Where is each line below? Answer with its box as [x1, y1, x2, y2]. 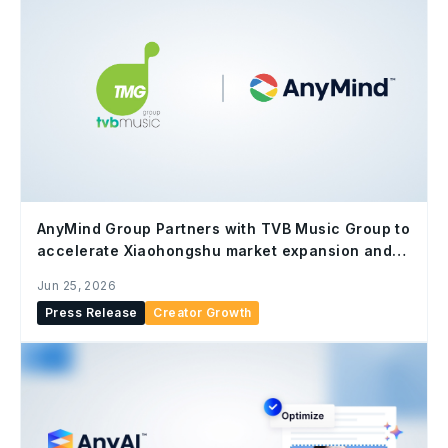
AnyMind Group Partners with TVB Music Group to [37, 219, 411, 237]
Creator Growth [153, 304, 252, 320]
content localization [37, 263, 188, 281]
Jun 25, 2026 [37, 277, 117, 293]
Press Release [45, 304, 138, 320]
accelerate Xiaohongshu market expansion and [37, 241, 393, 259]
